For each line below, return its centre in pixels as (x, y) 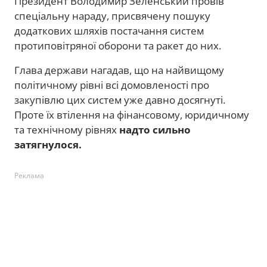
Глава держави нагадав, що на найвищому (119, 70)
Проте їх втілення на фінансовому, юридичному (132, 115)
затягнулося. (48, 145)
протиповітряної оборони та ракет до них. (118, 46)
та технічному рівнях (67, 130)
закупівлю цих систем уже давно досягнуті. (120, 100)
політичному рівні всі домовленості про (112, 85)
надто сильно (155, 130)
